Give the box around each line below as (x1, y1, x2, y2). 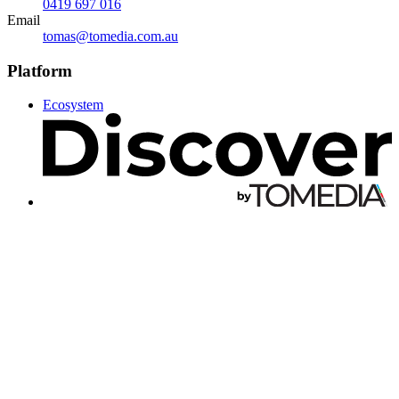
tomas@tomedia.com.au (43, 28, 178, 44)
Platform (7, 61, 72, 80)
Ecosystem (43, 97, 103, 113)
